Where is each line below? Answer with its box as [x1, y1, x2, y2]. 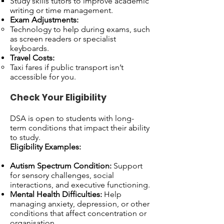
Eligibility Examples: [10, 142, 81, 151]
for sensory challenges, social [10, 170, 114, 180]
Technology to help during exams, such [10, 24, 150, 34]
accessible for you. [10, 72, 76, 81]
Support [111, 161, 142, 170]
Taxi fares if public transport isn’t [10, 62, 123, 72]
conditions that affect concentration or [10, 208, 146, 218]
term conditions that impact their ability [10, 123, 149, 132]
